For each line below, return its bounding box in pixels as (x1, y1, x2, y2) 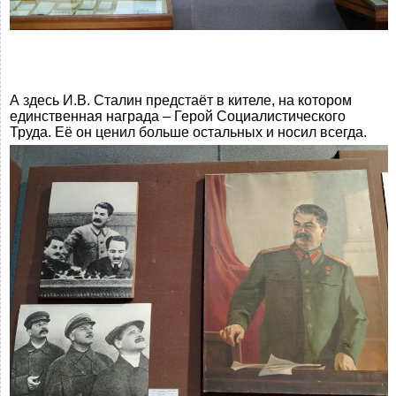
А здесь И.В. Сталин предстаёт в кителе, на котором (10, 92, 352, 108)
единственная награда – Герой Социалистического (10, 108, 346, 124)
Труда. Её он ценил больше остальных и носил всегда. (10, 124, 367, 140)
